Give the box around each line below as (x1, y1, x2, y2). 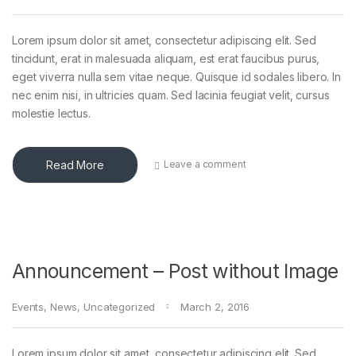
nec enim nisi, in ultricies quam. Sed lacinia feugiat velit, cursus (12, 87, 330, 102)
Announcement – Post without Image (12, 258, 339, 283)
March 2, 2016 (180, 300, 250, 313)
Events (12, 300, 44, 313)
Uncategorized (83, 300, 156, 313)
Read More (46, 157, 104, 172)
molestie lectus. (12, 106, 91, 120)
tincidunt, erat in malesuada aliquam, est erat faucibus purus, (12, 51, 320, 65)
